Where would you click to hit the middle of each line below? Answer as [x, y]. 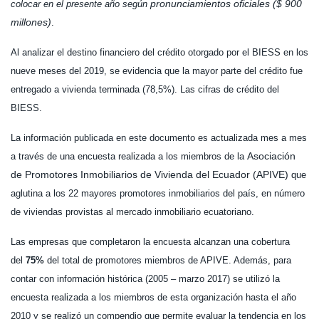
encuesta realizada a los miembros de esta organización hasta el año [153, 298]
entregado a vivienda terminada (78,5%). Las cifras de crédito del [145, 90]
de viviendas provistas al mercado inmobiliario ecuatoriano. [132, 212]
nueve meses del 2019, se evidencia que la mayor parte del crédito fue [157, 71]
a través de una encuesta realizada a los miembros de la [129, 157]
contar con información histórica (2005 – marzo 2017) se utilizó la [145, 279]
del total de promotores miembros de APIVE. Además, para [169, 261]
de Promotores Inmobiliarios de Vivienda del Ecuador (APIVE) [150, 175]
